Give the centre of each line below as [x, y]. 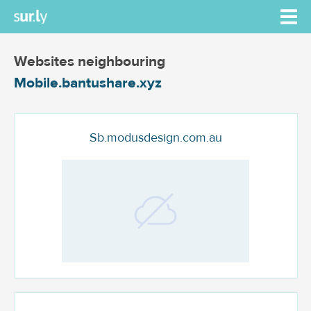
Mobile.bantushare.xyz [87, 83]
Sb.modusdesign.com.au [155, 138]
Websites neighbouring [89, 61]
